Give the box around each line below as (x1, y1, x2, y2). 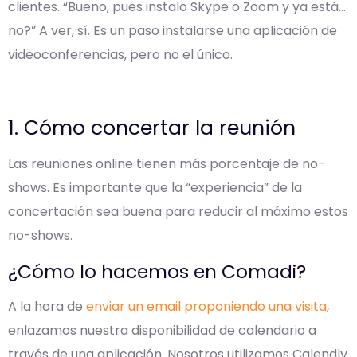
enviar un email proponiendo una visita (86, 297, 327, 316)
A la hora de (8, 297, 86, 316)
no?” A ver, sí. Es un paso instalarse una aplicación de (8, 22, 337, 41)
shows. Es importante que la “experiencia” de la (8, 178, 302, 198)
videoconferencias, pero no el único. (8, 45, 233, 65)
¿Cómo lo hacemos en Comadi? (8, 258, 306, 285)
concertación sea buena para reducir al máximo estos (8, 202, 348, 222)
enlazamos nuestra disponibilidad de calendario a (8, 321, 316, 340)
